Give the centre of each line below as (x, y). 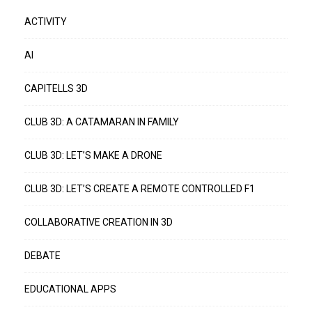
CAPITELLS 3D (56, 89)
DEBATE (42, 256)
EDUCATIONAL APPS (70, 289)
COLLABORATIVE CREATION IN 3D (99, 223)
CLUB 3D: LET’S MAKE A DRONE (93, 156)
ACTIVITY (46, 22)
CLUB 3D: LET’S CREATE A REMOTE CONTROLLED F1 (140, 189)
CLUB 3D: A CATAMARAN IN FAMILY (102, 122)
